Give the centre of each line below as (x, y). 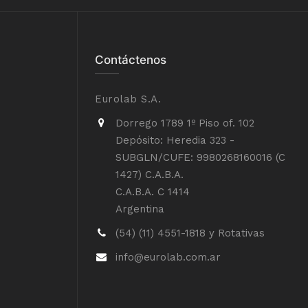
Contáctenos (131, 60)
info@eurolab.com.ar (168, 257)
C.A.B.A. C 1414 (153, 192)
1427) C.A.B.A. (150, 175)
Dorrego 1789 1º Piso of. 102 (185, 123)
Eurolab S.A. (128, 99)
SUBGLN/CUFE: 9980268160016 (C (200, 157)
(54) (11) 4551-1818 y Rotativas (190, 233)
